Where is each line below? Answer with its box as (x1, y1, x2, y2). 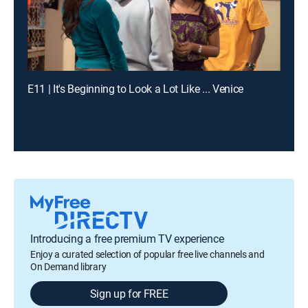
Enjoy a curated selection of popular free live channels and (30, 247, 265, 261)
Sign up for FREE (89, 286, 168, 301)
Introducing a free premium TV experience (30, 231, 224, 246)
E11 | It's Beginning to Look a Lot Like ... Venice (27, 81, 243, 96)
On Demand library (30, 260, 107, 273)
